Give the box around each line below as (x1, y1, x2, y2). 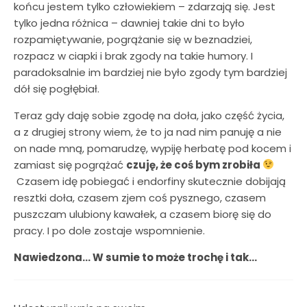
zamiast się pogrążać (14, 157, 126, 172)
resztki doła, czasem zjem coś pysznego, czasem (14, 190, 266, 205)
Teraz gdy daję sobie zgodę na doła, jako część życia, (14, 108, 284, 123)
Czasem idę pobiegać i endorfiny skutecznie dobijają (14, 173, 286, 188)
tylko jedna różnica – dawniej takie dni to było (14, 15, 245, 30)
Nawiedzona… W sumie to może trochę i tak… (14, 249, 257, 265)
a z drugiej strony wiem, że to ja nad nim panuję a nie (14, 124, 282, 139)
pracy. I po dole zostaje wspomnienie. (14, 223, 205, 238)
